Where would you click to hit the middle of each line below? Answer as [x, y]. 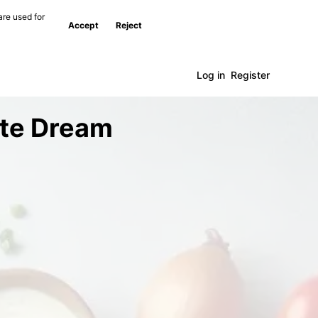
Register [250, 75]
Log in [211, 75]
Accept [83, 25]
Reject [129, 25]
